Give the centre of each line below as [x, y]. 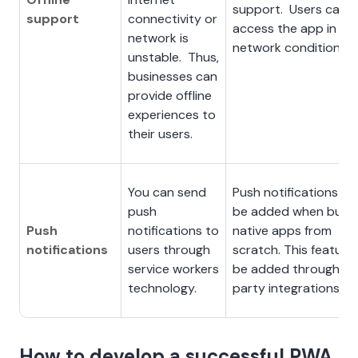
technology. [162, 288]
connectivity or [173, 18]
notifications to [173, 230]
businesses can [173, 76]
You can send [167, 192]
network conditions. [294, 47]
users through [169, 249]
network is [158, 38]
